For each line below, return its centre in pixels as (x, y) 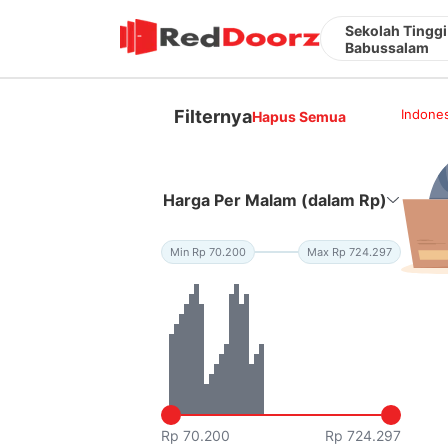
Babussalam (387, 47)
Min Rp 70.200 (208, 251)
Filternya (213, 116)
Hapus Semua (299, 116)
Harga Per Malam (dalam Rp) (275, 199)
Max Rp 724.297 (350, 251)
